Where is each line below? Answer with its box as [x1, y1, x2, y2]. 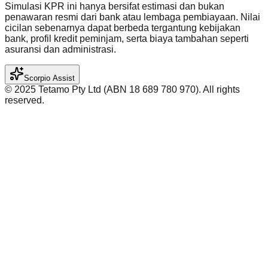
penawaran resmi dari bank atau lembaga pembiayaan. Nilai [5, 12, 260, 23]
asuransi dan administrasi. [5, 44, 116, 55]
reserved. [5, 95, 44, 106]
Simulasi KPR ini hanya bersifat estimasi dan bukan [5, 1, 224, 12]
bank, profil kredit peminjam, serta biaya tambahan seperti [5, 33, 249, 44]
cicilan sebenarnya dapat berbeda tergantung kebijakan [5, 23, 240, 33]
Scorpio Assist [24, 74, 75, 83]
